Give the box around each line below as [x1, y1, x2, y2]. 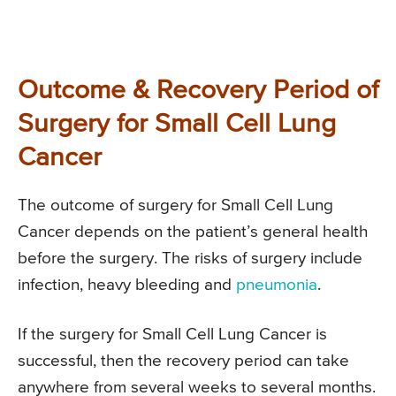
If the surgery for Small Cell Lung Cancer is [18, 325, 327, 343]
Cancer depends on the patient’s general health [18, 223, 368, 240]
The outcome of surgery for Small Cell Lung [18, 196, 333, 214]
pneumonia [236, 276, 317, 293]
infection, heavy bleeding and [18, 276, 236, 293]
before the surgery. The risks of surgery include [18, 249, 362, 267]
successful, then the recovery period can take [18, 352, 349, 369]
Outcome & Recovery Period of [18, 77, 378, 104]
